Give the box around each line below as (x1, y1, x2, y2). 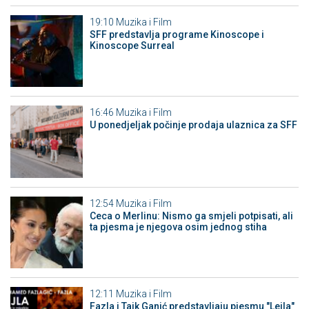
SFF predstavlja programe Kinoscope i (89, 28, 264, 40)
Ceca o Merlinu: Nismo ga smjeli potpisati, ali (89, 210, 293, 221)
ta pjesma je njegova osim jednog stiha (89, 221, 267, 232)
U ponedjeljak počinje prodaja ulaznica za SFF (89, 119, 297, 131)
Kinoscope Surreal (89, 39, 175, 51)
